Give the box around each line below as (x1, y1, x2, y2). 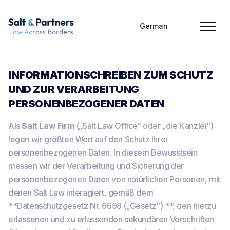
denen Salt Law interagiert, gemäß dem (8, 187, 154, 198)
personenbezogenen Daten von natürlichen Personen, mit (8, 174, 220, 184)
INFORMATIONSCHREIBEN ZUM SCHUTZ (8, 69, 214, 81)
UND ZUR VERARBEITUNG (8, 83, 140, 95)
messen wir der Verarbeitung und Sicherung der (8, 161, 184, 171)
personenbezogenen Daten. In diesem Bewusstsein (8, 147, 198, 158)
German (140, 22, 168, 30)
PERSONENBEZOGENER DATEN (8, 98, 165, 110)
